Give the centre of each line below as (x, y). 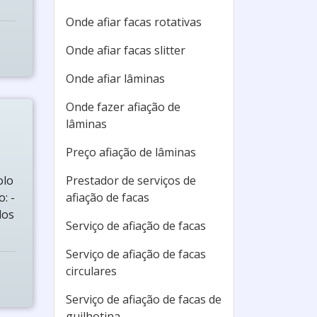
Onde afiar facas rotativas (134, 22)
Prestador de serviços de (131, 180)
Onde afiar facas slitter (126, 50)
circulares (91, 271)
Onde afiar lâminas (115, 79)
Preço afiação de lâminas (131, 152)
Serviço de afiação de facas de (144, 299)
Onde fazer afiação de (123, 107)
